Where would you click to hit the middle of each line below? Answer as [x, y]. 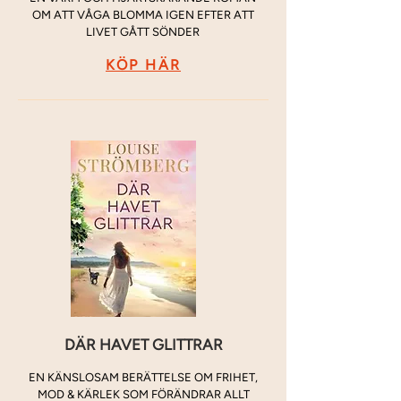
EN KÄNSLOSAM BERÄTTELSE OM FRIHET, [143, 377]
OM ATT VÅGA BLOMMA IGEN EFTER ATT [143, 15]
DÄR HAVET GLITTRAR [143, 345]
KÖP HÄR [143, 64]
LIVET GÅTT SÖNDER [143, 32]
